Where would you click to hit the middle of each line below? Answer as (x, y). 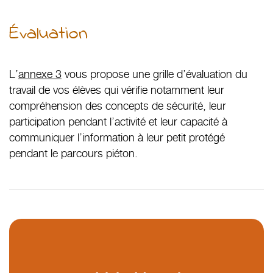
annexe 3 (40, 74)
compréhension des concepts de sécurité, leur (118, 106)
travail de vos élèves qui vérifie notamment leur (117, 90)
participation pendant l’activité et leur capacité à (118, 122)
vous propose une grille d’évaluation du (154, 74)
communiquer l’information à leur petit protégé (117, 138)
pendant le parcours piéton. (73, 154)
